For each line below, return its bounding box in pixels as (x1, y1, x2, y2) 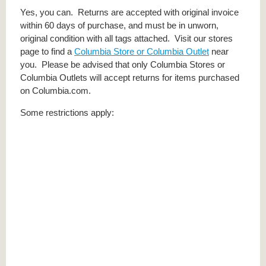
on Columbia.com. (20, 85, 91, 96)
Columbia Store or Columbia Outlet (74, 46, 209, 57)
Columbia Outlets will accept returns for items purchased (20, 72, 239, 83)
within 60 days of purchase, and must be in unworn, (20, 20, 218, 31)
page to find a (20, 46, 74, 57)
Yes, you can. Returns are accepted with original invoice (20, 7, 239, 18)
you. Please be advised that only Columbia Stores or (20, 59, 225, 70)
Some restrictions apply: (20, 107, 114, 118)
